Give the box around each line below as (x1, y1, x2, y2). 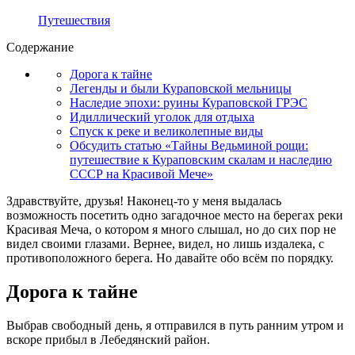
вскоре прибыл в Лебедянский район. (6, 332, 210, 346)
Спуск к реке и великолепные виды (70, 124, 263, 138)
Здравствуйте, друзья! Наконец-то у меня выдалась (6, 193, 281, 208)
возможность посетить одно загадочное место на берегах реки (6, 208, 343, 222)
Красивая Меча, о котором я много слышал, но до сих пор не (6, 222, 336, 236)
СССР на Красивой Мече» (70, 166, 213, 181)
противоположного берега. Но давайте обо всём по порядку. (6, 250, 334, 265)
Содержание (6, 40, 74, 54)
